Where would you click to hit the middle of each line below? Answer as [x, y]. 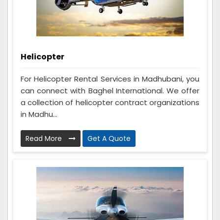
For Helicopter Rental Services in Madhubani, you [110, 79]
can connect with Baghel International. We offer [110, 91]
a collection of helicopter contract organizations [110, 103]
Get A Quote [109, 139]
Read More [45, 139]
